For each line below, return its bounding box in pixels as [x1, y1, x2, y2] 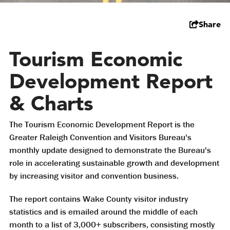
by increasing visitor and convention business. [9, 170, 179, 182]
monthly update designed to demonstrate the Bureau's [9, 144, 211, 156]
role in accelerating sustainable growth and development [9, 157, 219, 169]
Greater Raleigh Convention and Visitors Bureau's [9, 131, 191, 143]
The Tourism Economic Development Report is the [9, 119, 195, 130]
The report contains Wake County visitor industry [9, 193, 188, 205]
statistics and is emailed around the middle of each [9, 206, 198, 218]
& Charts [9, 90, 93, 116]
